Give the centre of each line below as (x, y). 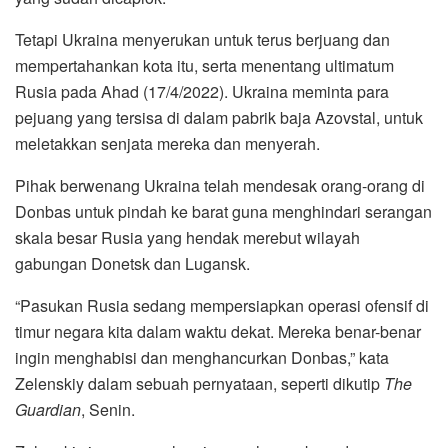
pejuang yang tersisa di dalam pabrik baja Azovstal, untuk (219, 118)
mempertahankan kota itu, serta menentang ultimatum (204, 66)
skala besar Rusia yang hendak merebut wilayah (187, 238)
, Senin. (108, 410)
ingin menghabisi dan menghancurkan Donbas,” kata (202, 358)
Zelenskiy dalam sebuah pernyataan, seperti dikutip (199, 384)
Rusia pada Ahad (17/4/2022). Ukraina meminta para (202, 92)
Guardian (48, 410)
